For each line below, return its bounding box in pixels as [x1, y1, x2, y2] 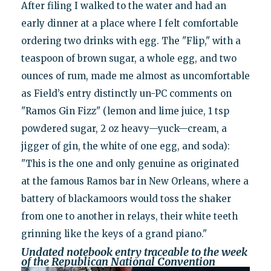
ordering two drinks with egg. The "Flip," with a [21, 34, 241, 47]
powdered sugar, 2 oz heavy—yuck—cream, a [21, 122, 227, 134]
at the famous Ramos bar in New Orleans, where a [21, 175, 249, 187]
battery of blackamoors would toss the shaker [21, 192, 231, 204]
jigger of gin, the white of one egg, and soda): [21, 140, 230, 152]
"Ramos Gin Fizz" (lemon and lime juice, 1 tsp [21, 105, 229, 117]
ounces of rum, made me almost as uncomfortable [21, 70, 250, 82]
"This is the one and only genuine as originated [21, 157, 239, 169]
